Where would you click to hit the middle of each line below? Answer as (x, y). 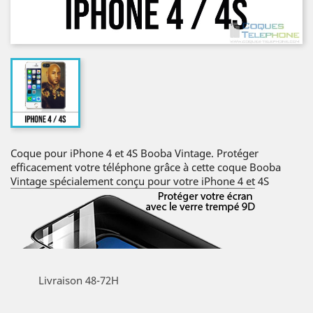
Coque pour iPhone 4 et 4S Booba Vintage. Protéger (134, 153)
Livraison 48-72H (79, 281)
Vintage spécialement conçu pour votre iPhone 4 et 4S (140, 181)
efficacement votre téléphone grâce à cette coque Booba (146, 167)
